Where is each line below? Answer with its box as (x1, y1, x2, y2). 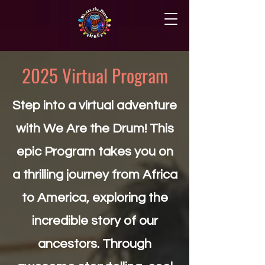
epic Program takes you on (16, 145, 173, 159)
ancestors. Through (38, 237, 151, 251)
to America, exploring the (21, 191, 168, 205)
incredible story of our (31, 214, 158, 228)
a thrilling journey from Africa (12, 168, 177, 182)
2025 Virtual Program (21, 62, 168, 89)
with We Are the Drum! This (15, 122, 174, 135)
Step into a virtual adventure (12, 99, 177, 112)
